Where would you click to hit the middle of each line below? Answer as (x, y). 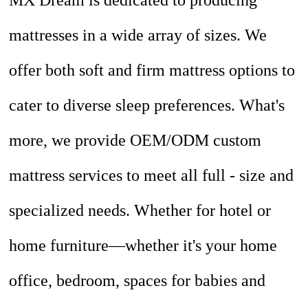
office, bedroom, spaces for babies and (137, 281)
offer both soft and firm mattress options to (152, 70)
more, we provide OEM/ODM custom (135, 141)
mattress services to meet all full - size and (152, 176)
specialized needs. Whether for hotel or (140, 211)
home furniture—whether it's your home (143, 246)
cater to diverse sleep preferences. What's (147, 106)
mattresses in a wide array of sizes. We (138, 35)
